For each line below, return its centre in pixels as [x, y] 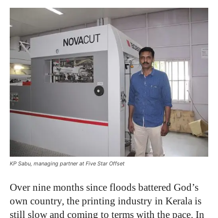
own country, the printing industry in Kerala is [106, 201]
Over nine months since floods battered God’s [104, 187]
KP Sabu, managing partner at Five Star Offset [67, 163]
